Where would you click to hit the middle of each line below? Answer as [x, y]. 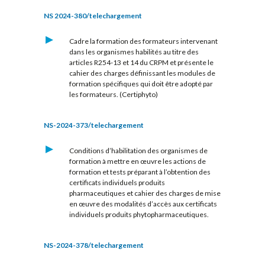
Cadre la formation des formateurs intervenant [143, 41]
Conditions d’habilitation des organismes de [138, 151]
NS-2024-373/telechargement [94, 125]
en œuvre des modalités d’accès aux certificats [143, 204]
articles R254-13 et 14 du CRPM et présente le [141, 62]
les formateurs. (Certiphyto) [113, 94]
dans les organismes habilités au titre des [134, 51]
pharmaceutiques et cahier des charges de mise [145, 193]
